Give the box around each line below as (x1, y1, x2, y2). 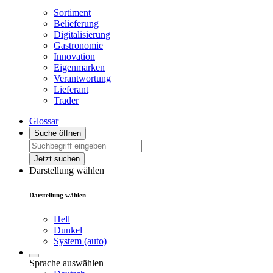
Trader (54, 95, 79, 106)
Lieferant (54, 84, 88, 95)
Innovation (54, 51, 95, 62)
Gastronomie (54, 40, 103, 51)
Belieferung (54, 18, 99, 29)
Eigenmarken (54, 62, 105, 73)
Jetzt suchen (34, 154, 80, 164)
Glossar (29, 116, 58, 127)
